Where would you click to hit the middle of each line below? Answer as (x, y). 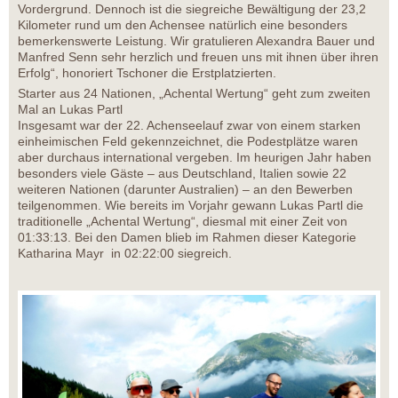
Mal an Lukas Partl (70, 110)
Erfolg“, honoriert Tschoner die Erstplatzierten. (147, 73)
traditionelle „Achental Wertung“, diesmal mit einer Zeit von (183, 222)
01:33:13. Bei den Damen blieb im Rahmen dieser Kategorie (187, 238)
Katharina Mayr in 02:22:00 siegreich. (125, 254)
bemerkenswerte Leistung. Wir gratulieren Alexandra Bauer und (196, 41)
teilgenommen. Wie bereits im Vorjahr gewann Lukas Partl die (191, 206)
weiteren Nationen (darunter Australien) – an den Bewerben (185, 190)
